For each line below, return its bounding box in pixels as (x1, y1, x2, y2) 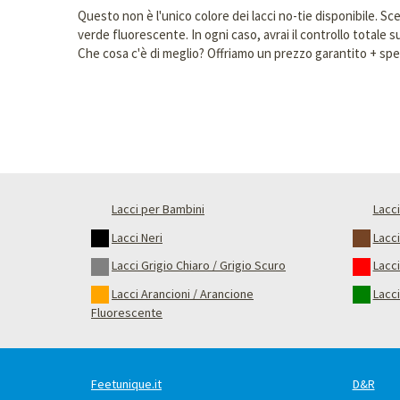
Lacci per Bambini (112, 201, 204, 217)
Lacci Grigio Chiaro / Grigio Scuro (112, 257, 286, 274)
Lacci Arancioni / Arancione (112, 285, 254, 302)
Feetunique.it (91, 376, 162, 393)
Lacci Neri (112, 229, 162, 246)
